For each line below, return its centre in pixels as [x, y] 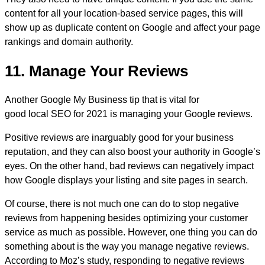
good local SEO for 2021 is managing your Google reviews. [129, 114]
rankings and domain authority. [69, 42]
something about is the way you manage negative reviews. [127, 247]
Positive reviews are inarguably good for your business [119, 138]
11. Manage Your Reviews [96, 71]
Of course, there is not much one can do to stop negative [122, 204]
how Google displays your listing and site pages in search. [126, 180]
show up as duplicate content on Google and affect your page [132, 28]
